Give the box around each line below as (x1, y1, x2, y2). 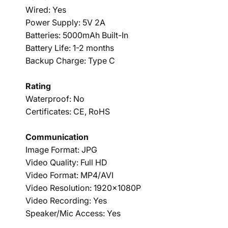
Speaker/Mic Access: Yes (25, 208, 121, 218)
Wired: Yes (25, 5, 66, 15)
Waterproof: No (25, 94, 84, 104)
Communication (25, 132, 89, 142)
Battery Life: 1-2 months (25, 43, 114, 53)
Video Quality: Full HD (25, 157, 107, 167)
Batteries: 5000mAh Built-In (25, 30, 128, 40)
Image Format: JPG (25, 145, 97, 155)
